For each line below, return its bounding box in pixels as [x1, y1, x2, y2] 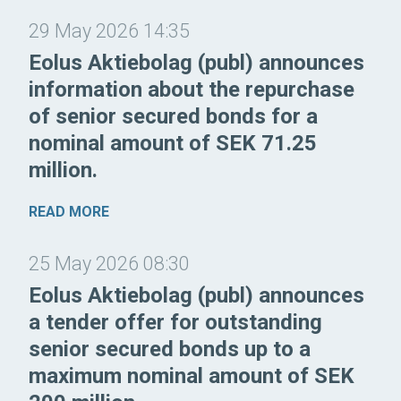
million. [29, 157, 98, 183]
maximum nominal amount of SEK [29, 363, 354, 388]
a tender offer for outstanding [29, 309, 322, 335]
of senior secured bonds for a [29, 103, 318, 129]
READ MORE [29, 202, 109, 220]
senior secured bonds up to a [29, 336, 311, 362]
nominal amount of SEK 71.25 [29, 130, 317, 156]
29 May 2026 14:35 [29, 19, 190, 42]
